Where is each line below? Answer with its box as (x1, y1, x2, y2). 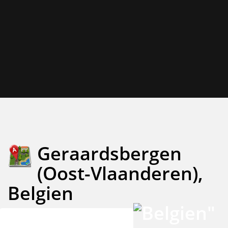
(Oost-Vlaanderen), (37, 161, 203, 186)
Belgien (8, 181, 73, 206)
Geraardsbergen (37, 141, 182, 166)
